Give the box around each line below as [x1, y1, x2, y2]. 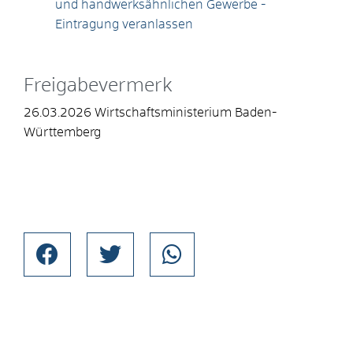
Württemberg [24, 125, 101, 139]
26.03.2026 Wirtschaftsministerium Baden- [24, 106, 277, 119]
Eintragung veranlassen [55, 17, 193, 31]
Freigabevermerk [24, 76, 173, 95]
